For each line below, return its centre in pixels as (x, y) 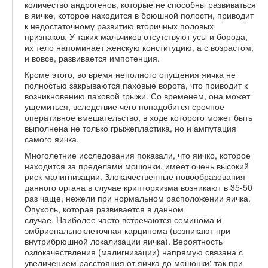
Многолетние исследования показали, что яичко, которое (138, 155)
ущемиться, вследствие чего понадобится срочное (124, 106)
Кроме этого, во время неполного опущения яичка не (130, 74)
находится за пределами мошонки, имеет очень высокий (137, 165)
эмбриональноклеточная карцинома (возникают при (127, 230)
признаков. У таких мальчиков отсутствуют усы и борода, (136, 36)
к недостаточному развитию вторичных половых (119, 25)
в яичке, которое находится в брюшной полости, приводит (139, 15)
